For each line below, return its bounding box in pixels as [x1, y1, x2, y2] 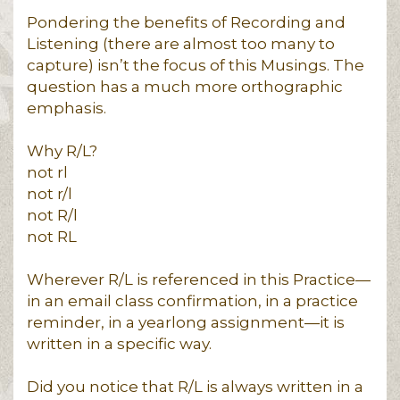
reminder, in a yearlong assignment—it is [27, 313, 345, 331]
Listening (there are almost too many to [27, 35, 335, 53]
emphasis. [27, 99, 110, 117]
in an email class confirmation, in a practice [27, 292, 358, 310]
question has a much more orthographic [27, 78, 343, 96]
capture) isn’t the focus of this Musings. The [27, 56, 364, 74]
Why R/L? [27, 142, 97, 160]
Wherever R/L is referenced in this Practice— [27, 271, 371, 288]
